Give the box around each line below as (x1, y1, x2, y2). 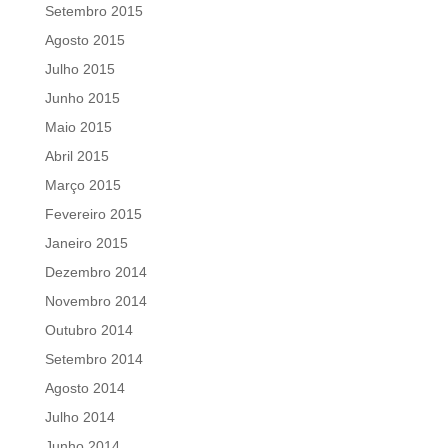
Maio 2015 (44, 119, 112, 136)
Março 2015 (44, 177, 121, 194)
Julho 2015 (44, 61, 115, 78)
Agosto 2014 (44, 380, 125, 397)
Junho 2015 (44, 90, 120, 107)
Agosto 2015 (44, 32, 125, 49)
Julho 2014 (44, 409, 115, 426)
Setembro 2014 (44, 351, 143, 368)
